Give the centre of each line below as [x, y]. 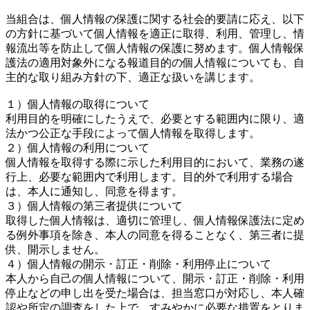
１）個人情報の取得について [77, 104]
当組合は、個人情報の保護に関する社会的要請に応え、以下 [155, 19]
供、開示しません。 [55, 249]
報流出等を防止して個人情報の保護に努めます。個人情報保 [155, 48]
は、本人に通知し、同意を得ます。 [94, 191]
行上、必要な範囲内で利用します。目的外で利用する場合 [149, 176]
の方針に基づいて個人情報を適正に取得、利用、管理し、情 [155, 33]
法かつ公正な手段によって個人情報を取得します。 [133, 133]
